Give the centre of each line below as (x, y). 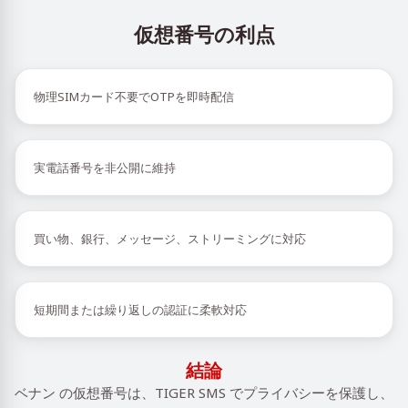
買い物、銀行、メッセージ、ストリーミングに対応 (170, 239)
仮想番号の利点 (204, 34)
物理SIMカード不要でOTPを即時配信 (134, 97)
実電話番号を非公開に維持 (105, 168)
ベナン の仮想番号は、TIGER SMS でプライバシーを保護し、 (204, 393)
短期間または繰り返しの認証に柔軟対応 (140, 310)
